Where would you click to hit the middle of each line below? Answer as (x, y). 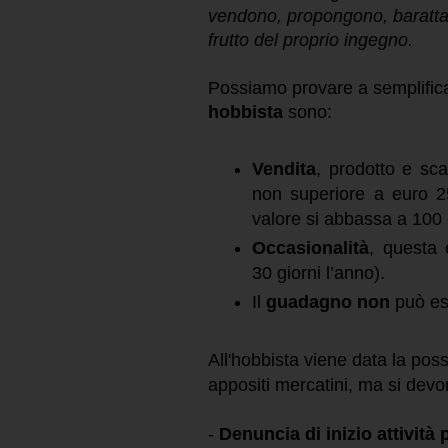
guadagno (309, 302)
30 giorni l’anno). (318, 273)
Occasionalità (310, 248)
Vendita (284, 168)
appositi (239, 385)
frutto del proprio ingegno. (310, 39)
